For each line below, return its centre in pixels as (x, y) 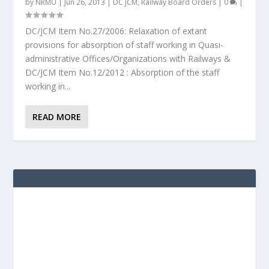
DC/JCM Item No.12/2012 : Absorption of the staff (122, 72)
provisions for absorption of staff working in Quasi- (125, 45)
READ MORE (57, 117)
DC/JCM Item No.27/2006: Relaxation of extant (116, 31)
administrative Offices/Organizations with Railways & (128, 59)
